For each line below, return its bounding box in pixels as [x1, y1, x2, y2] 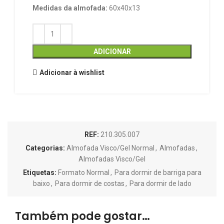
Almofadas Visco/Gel [78, 155, 145, 163]
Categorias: [25, 144, 65, 152]
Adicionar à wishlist [39, 68, 104, 76]
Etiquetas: [22, 168, 56, 177]
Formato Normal [57, 168, 109, 177]
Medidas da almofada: [32, 4, 109, 12]
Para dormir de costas [54, 179, 124, 188]
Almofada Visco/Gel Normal [66, 144, 154, 152]
